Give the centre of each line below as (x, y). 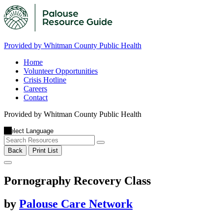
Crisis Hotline (45, 80)
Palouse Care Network (76, 204)
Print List (45, 151)
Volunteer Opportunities (61, 71)
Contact (36, 97)
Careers (35, 89)
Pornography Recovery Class (77, 180)
